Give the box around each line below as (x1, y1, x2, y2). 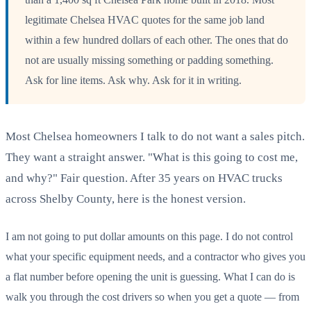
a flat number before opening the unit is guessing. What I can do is (6, 269, 295, 283)
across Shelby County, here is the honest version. (6, 192, 246, 205)
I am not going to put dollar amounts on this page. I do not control (6, 229, 293, 243)
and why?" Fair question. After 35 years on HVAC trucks (6, 171, 283, 185)
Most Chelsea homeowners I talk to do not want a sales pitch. (6, 129, 305, 143)
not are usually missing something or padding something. (25, 53, 274, 67)
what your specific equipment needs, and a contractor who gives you (6, 249, 305, 263)
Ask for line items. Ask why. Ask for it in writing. (25, 73, 242, 87)
